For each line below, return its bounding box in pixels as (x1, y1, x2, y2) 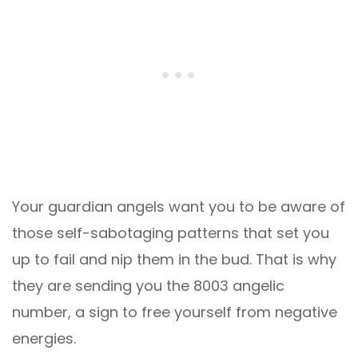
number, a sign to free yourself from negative (12, 301, 337, 322)
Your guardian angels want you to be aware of (12, 196, 345, 217)
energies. (12, 328, 76, 348)
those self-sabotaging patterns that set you (12, 222, 329, 243)
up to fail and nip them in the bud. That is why (12, 249, 336, 269)
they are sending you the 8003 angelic (12, 275, 284, 296)
